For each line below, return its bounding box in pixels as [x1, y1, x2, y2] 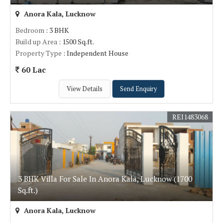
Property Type [15, 48, 62, 58]
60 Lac [19, 65, 46, 75]
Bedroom [15, 25, 44, 35]
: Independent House [62, 48, 128, 58]
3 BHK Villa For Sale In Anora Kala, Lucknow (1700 [18, 174, 192, 184]
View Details [66, 85, 103, 93]
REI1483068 [172, 112, 208, 121]
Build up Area [15, 37, 57, 46]
